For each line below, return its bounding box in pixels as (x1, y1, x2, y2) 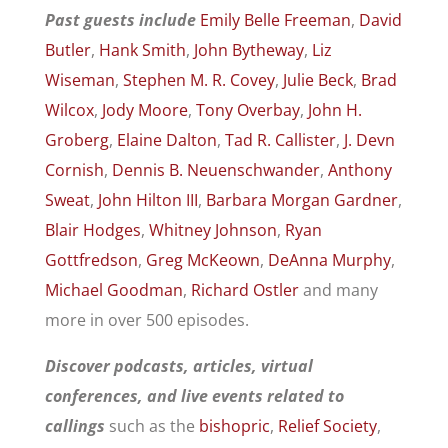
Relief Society (277, 415, 377, 438)
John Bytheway (193, 39, 304, 62)
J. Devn (343, 129, 395, 152)
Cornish (44, 159, 104, 182)
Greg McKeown (145, 249, 260, 272)
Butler (44, 39, 91, 62)
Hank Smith (98, 39, 186, 62)
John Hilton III (97, 189, 198, 212)
